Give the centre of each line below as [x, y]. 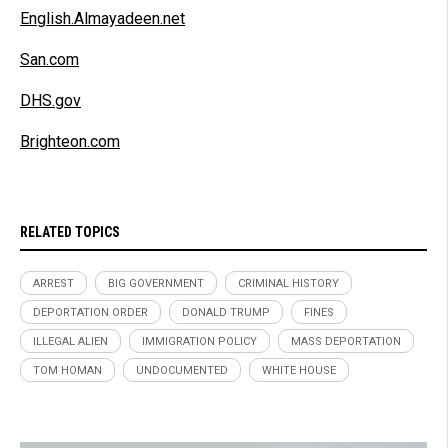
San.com [49, 60]
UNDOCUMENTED [182, 371]
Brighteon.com [70, 142]
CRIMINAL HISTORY [288, 284]
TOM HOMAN [67, 371]
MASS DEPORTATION [346, 342]
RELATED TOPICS [70, 232]
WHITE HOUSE [299, 371]
